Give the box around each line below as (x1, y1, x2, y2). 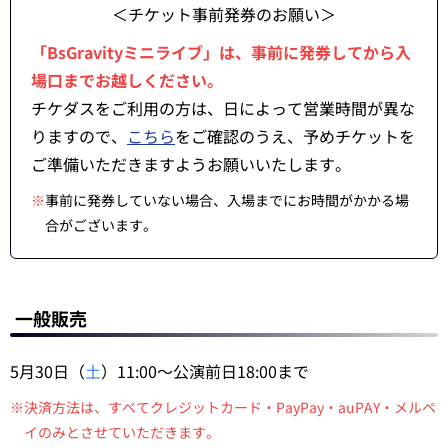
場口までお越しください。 (31, 68, 223, 93)
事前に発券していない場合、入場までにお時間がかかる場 (45, 190, 409, 211)
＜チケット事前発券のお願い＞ (112, 2, 336, 27)
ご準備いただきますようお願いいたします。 (31, 152, 351, 177)
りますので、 (31, 124, 127, 149)
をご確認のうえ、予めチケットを (175, 124, 415, 149)
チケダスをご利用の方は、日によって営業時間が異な (31, 96, 415, 121)
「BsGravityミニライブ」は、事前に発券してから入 (31, 40, 411, 65)
